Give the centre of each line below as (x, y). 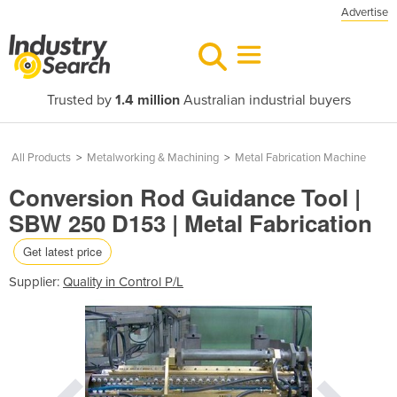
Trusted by (81, 100)
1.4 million (147, 100)
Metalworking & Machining (153, 158)
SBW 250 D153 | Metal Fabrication (191, 223)
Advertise (365, 12)
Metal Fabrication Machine (300, 158)
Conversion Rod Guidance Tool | (185, 197)
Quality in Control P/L (123, 281)
